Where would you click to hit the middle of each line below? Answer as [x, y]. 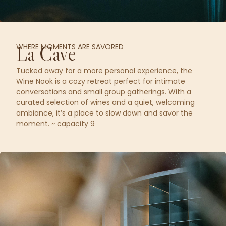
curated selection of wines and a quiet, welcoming [105, 102]
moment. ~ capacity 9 [55, 123]
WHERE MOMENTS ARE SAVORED [70, 47]
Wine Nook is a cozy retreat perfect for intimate [101, 81]
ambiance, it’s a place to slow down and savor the [104, 113]
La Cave [46, 53]
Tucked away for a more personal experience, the [104, 70]
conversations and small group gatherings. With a [104, 92]
